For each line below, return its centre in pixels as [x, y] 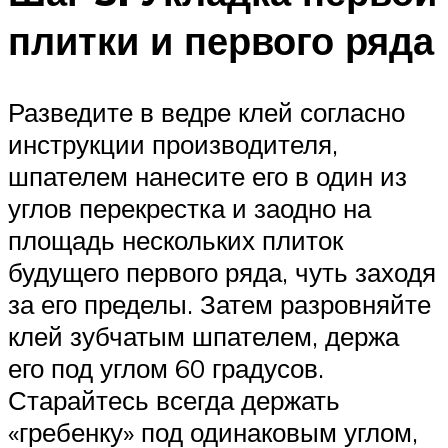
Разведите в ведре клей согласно [206, 112]
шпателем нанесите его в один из [207, 176]
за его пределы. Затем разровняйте [219, 304]
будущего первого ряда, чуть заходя [222, 272]
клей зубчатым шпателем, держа [203, 336]
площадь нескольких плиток [175, 240]
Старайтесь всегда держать [174, 400]
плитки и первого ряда [221, 40]
